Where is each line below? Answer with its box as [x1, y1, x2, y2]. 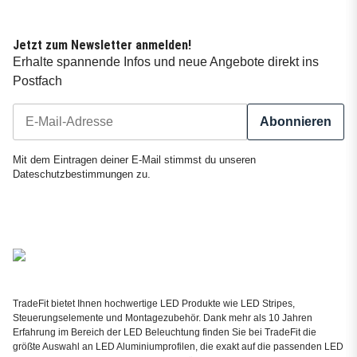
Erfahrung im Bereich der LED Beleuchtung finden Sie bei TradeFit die [13, 326, 316, 338]
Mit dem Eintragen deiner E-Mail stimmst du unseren [13, 154, 256, 166]
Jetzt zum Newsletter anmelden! [13, 37, 191, 53]
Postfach [13, 73, 62, 88]
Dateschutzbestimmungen [13, 168, 133, 180]
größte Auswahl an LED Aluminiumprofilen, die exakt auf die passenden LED [13, 340, 343, 352]
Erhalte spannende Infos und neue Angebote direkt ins [13, 54, 319, 69]
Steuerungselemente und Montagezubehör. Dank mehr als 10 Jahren [13, 312, 312, 324]
